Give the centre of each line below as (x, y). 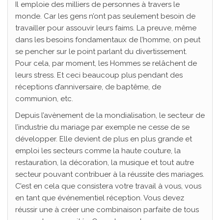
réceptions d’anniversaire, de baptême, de (88, 87)
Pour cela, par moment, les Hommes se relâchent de (106, 63)
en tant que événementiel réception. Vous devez (100, 198)
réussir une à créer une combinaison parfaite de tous (107, 209)
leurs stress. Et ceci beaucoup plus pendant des (99, 75)
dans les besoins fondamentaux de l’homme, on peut (108, 40)
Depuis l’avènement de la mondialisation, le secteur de (110, 115)
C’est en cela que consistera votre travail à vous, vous (108, 186)
